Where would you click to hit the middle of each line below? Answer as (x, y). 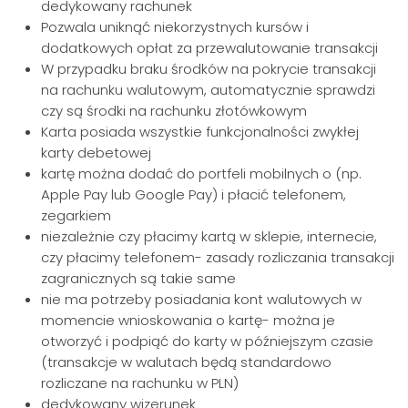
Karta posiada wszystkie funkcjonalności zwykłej (200, 132)
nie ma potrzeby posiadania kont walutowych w (201, 299)
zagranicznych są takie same (138, 278)
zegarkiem (76, 215)
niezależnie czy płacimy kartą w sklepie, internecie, (209, 236)
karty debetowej (96, 153)
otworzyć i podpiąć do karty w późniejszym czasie (207, 341)
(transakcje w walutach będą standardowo (186, 362)
